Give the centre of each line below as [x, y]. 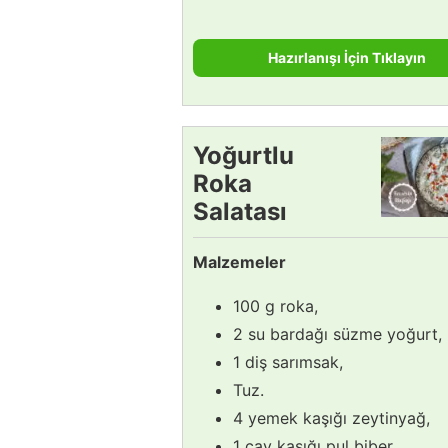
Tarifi [223, 239]
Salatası [240, 211]
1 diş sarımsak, [288, 361]
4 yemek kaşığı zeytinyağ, [331, 417]
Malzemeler [239, 261]
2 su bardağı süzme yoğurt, [337, 333]
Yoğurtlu [243, 155]
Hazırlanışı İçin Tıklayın [347, 57]
